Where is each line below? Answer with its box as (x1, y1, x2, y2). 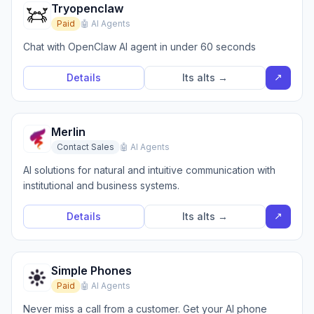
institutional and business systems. (23, 179, 179, 191)
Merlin (51, 125, 86, 139)
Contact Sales (57, 142, 114, 152)
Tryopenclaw (51, 1, 123, 15)
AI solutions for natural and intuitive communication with (23, 164, 275, 176)
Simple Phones (51, 264, 132, 278)
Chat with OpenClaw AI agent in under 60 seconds (23, 41, 256, 53)
